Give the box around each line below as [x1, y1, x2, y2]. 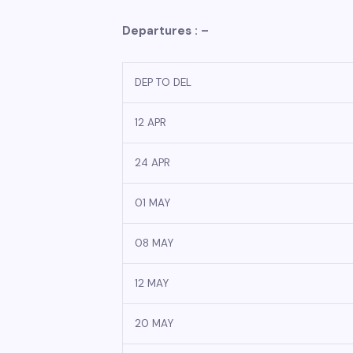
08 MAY [135, 236, 173, 250]
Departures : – [122, 23, 228, 39]
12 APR [135, 116, 166, 129]
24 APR [135, 156, 170, 169]
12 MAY [135, 277, 169, 290]
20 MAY [135, 317, 173, 330]
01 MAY [135, 196, 170, 210]
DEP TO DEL [135, 76, 191, 89]
